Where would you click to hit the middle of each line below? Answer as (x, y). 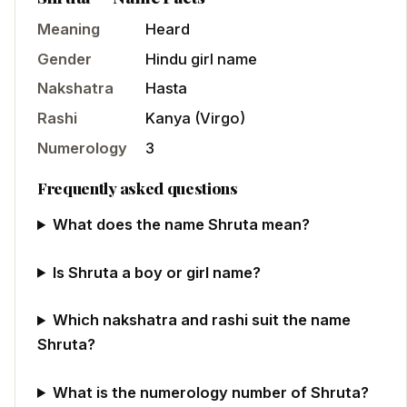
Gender (65, 59)
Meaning (69, 30)
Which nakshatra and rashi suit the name (202, 320)
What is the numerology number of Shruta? (211, 392)
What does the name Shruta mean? (182, 225)
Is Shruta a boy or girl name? (157, 272)
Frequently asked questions (138, 187)
